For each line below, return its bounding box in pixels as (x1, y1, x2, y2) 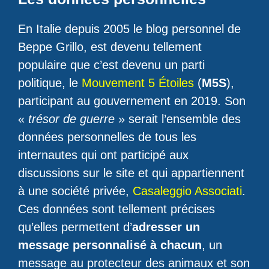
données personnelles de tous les (18, 130, 196, 144)
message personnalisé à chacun (18, 238, 202, 252)
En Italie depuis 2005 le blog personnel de (18, 22, 241, 35)
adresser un (132, 220, 200, 234)
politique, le (18, 76, 82, 89)
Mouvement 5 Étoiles (82, 76, 194, 89)
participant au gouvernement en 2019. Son (18, 94, 246, 107)
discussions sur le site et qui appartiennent (18, 166, 244, 180)
